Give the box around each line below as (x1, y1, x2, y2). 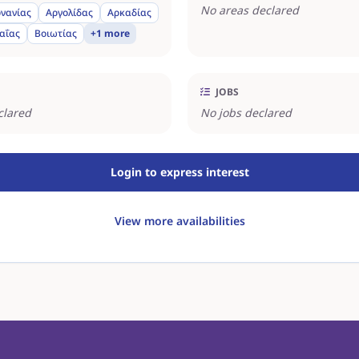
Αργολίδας (46, 6, 93, 19)
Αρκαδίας (107, 6, 151, 19)
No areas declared (200, 2, 299, 18)
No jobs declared (200, 105, 292, 120)
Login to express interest (110, 164, 249, 179)
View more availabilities (114, 213, 245, 228)
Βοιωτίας (34, 26, 77, 40)
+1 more (91, 26, 130, 40)
